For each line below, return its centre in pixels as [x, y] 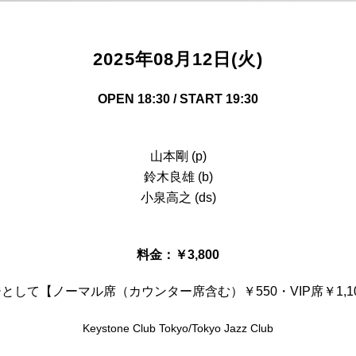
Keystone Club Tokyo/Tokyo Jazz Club [178, 329]
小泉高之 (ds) [178, 197]
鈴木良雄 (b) [178, 177]
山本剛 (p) [178, 156]
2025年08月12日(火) [178, 59]
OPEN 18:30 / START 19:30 [178, 99]
